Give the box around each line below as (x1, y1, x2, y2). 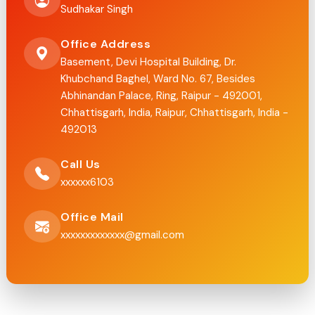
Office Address (60, 37, 150, 52)
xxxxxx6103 (60, 175, 114, 190)
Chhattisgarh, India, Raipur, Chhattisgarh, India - (60, 105, 288, 120)
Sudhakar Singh (60, 2, 133, 17)
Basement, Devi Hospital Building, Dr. (60, 55, 236, 70)
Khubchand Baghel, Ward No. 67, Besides (60, 72, 255, 86)
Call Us (60, 157, 101, 172)
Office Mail (60, 210, 124, 225)
